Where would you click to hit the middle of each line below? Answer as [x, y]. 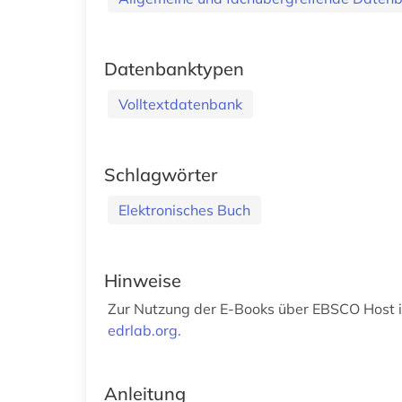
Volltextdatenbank [180, 104]
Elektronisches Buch [184, 210]
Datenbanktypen [174, 68]
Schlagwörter [161, 174]
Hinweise [143, 280]
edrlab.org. [144, 330]
